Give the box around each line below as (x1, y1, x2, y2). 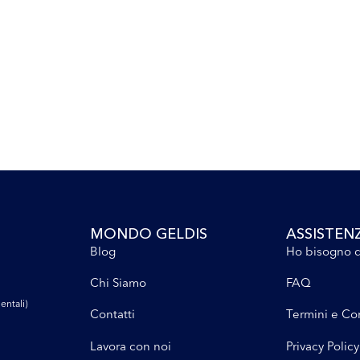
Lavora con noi (89, 337, 171, 354)
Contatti (89, 306, 135, 322)
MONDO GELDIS (89, 224, 207, 243)
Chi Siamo (89, 274, 146, 290)
